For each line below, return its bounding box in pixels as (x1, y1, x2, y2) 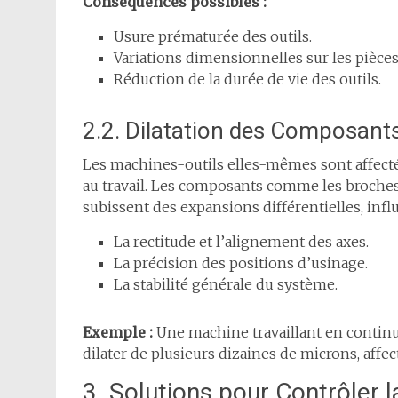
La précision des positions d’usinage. (114, 254, 368, 273)
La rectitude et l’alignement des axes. (114, 233, 369, 251)
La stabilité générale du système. (114, 275, 338, 294)
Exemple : (83, 323, 153, 342)
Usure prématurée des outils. (114, 28, 312, 46)
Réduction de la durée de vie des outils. (114, 70, 381, 89)
